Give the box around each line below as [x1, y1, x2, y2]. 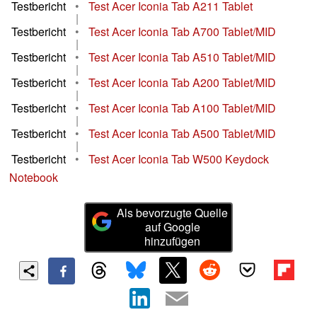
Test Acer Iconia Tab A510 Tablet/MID [88, 49, 276, 66]
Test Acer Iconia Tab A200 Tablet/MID [88, 74, 276, 91]
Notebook [9, 169, 58, 186]
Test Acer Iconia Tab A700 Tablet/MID [88, 23, 276, 40]
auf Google [144, 219, 200, 236]
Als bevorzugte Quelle [117, 204, 229, 221]
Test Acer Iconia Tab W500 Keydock [88, 151, 269, 168]
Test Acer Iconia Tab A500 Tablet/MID [88, 125, 276, 142]
